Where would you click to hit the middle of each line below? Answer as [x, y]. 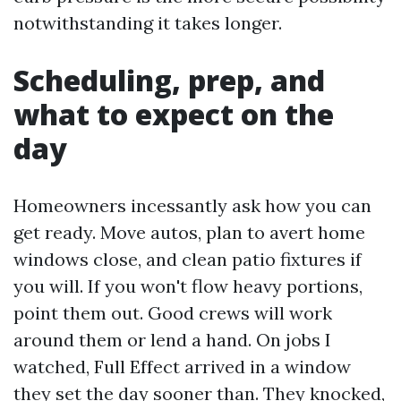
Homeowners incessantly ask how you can [192, 205]
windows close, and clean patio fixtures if [188, 259]
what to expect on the [174, 114]
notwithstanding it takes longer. [148, 23]
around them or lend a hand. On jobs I [172, 340]
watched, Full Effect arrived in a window [182, 367]
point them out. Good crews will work [173, 313]
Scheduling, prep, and [169, 80]
